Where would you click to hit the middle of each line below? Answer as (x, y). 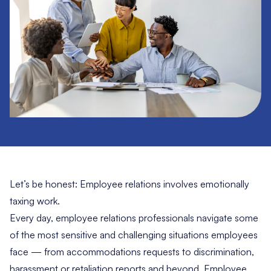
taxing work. (35, 201)
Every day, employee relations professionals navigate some (134, 218)
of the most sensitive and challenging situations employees (134, 235)
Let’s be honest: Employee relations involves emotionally (129, 184)
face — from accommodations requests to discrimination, (132, 252)
